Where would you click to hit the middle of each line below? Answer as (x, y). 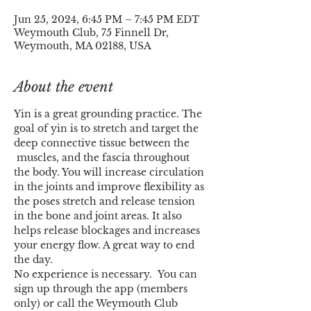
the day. (33, 260)
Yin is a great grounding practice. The (109, 114)
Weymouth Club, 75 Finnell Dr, (91, 33)
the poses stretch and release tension (106, 201)
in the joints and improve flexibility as (110, 187)
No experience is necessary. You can (107, 274)
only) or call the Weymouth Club (97, 303)
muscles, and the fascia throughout (103, 158)
